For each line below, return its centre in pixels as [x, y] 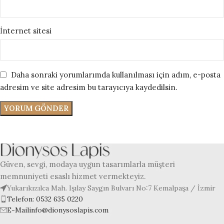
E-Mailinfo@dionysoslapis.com [58, 210]
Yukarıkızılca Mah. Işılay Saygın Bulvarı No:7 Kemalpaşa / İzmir [111, 188]
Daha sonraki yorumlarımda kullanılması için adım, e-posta [116, 74]
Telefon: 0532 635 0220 [45, 199]
